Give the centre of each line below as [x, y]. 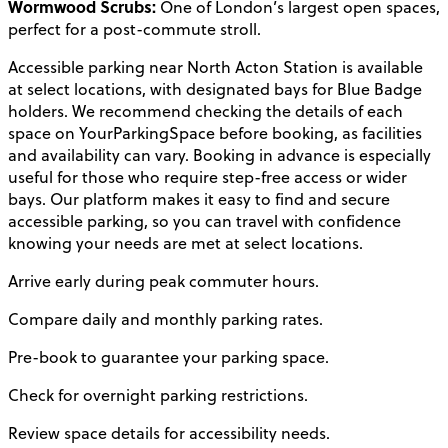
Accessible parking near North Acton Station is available [215, 67]
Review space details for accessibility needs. [169, 433]
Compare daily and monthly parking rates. [165, 319]
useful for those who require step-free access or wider [207, 177]
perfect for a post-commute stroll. [134, 29]
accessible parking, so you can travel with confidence [204, 221]
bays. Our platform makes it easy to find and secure [199, 199]
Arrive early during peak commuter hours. [163, 281]
